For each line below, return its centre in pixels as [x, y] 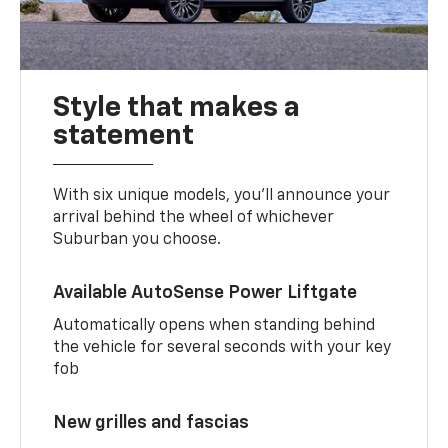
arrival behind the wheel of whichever [194, 217]
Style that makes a [177, 107]
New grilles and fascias [151, 422]
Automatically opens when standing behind [214, 325]
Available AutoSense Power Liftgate [205, 292]
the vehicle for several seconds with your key [222, 347]
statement [124, 135]
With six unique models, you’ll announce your [222, 195]
